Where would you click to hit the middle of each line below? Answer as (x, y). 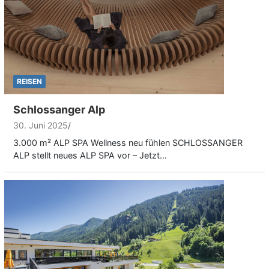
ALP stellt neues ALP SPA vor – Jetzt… (90, 155)
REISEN (29, 81)
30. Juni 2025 (41, 125)
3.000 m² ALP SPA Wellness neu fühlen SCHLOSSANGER (128, 142)
